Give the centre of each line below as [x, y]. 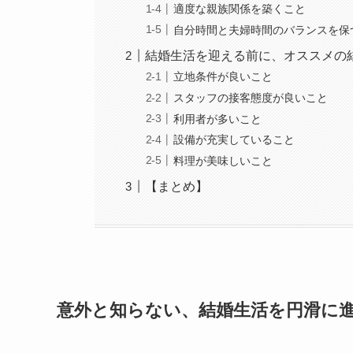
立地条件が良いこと [223, 77]
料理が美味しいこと [223, 160]
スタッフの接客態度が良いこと [251, 97]
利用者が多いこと [218, 119]
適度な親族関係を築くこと [240, 9]
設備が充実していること [234, 140]
